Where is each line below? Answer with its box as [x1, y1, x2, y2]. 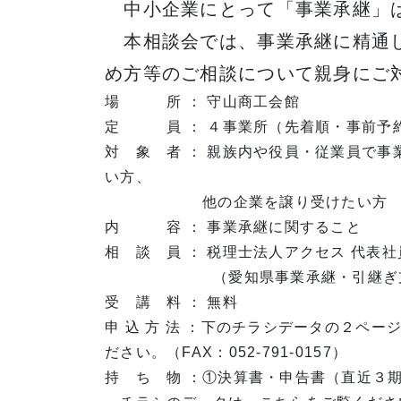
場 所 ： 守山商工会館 [105, 94, 316, 109]
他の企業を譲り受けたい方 [105, 194, 388, 209]
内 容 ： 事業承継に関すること [105, 219, 363, 235]
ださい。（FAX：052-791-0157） [105, 345, 348, 360]
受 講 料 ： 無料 [105, 294, 238, 310]
